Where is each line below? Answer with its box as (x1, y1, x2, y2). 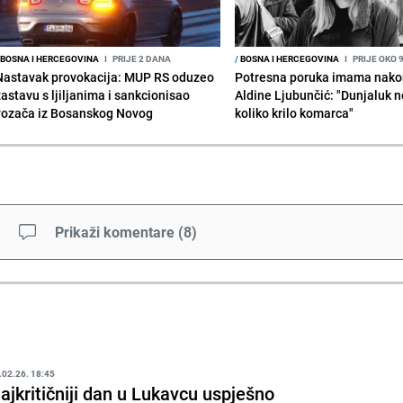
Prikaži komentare (54, 221, 175, 242)
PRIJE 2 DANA (110, 51, 171, 65)
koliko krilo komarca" (235, 103, 354, 121)
